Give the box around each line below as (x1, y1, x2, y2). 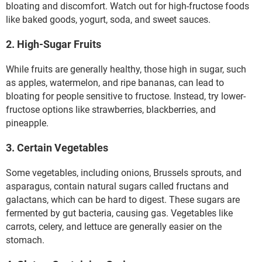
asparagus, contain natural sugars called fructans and (6, 181, 229, 192)
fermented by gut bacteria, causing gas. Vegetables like (6, 208, 233, 219)
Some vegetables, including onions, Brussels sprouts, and (6, 167, 242, 178)
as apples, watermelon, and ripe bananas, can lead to (6, 77, 224, 88)
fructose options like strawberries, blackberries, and (6, 104, 216, 115)
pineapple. (6, 118, 49, 129)
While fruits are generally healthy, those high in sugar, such (6, 64, 246, 75)
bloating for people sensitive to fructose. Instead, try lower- (6, 91, 246, 102)
